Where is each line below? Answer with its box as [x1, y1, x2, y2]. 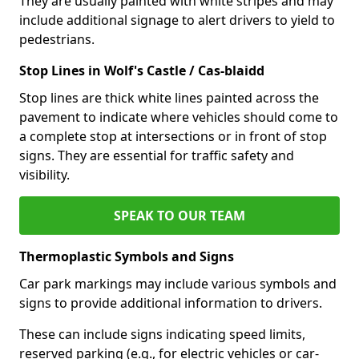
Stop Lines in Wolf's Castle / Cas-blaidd [19, 61, 264, 79]
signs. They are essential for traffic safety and [19, 146, 294, 164]
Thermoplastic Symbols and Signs [19, 247, 234, 265]
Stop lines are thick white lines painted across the [19, 88, 319, 107]
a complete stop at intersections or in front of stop [19, 127, 327, 145]
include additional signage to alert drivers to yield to [19, 10, 335, 29]
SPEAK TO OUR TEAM [114, 206, 245, 224]
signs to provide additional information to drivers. [19, 293, 322, 312]
